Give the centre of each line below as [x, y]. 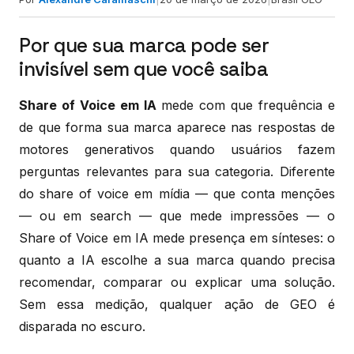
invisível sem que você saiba [143, 69]
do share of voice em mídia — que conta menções [177, 193]
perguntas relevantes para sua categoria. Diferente [177, 171]
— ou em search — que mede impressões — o [177, 215]
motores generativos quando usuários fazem [177, 149]
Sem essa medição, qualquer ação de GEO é [177, 304]
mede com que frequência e [246, 105]
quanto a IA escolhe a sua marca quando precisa [177, 260]
